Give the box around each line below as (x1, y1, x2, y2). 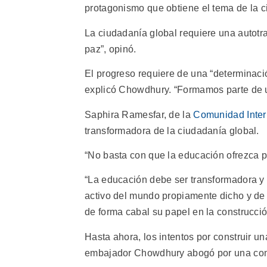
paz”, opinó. (85, 44, 136, 54)
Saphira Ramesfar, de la (85, 109, 194, 120)
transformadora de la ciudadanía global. (85, 125, 259, 136)
